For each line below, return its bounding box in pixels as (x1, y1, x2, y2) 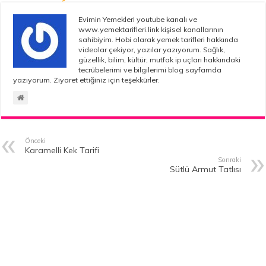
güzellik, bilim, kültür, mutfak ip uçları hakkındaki (78, 55, 241, 64)
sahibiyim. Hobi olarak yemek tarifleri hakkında (78, 34, 239, 44)
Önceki (25, 136, 46, 145)
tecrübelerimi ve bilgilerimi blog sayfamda (78, 65, 222, 74)
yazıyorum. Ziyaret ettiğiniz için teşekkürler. (13, 75, 160, 84)
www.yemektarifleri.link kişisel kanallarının (78, 24, 224, 34)
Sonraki (217, 155, 241, 164)
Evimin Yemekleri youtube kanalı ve (78, 14, 198, 24)
